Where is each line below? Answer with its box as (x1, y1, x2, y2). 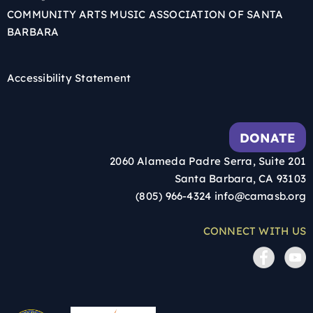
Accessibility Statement (7, 71, 131, 85)
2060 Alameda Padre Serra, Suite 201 (110, 154, 306, 168)
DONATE (239, 129, 296, 146)
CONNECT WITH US (203, 224, 306, 238)
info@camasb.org (214, 189, 306, 203)
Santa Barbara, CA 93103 (174, 171, 306, 185)
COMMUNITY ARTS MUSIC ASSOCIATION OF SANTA (7, 7, 284, 21)
